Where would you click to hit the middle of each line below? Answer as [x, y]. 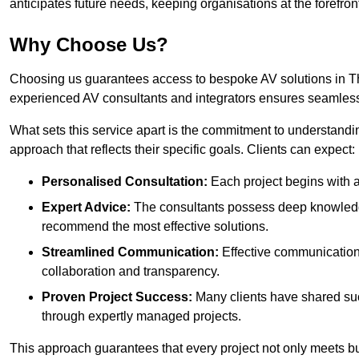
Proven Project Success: [117, 297]
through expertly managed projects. [141, 317]
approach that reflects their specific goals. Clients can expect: [182, 150]
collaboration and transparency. [131, 272]
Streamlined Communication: [130, 252]
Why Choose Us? [89, 45]
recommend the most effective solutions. [155, 227]
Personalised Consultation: [125, 182]
